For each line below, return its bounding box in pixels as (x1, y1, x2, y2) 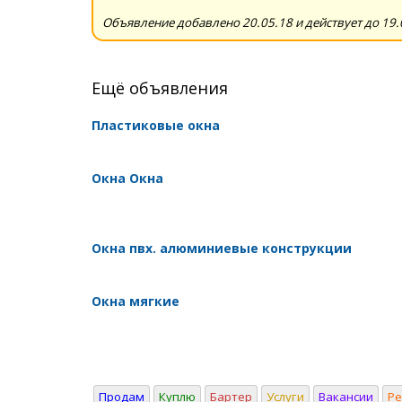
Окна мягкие (92, 292, 179, 310)
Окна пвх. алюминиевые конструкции (92, 239, 352, 257)
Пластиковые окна (92, 116, 220, 134)
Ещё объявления (92, 76, 228, 99)
